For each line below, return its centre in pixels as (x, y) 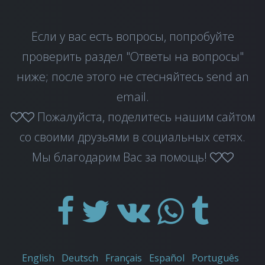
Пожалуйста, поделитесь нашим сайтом (144, 117)
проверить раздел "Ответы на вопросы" (132, 56)
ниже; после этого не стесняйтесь (111, 77)
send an (227, 77)
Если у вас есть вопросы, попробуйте (132, 36)
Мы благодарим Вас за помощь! (121, 157)
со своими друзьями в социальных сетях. (132, 137)
